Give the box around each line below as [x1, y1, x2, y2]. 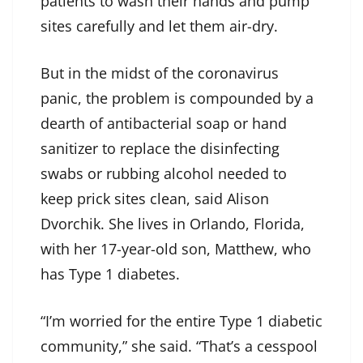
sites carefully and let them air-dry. [41, 16, 278, 36]
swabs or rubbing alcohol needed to [41, 164, 287, 184]
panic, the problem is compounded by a [41, 88, 314, 109]
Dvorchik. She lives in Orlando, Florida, [41, 214, 305, 234]
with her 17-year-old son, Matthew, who [41, 239, 311, 259]
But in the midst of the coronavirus [41, 63, 279, 83]
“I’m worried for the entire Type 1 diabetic [41, 311, 322, 331]
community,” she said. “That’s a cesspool [41, 336, 318, 357]
